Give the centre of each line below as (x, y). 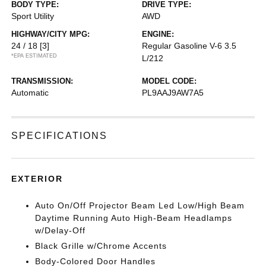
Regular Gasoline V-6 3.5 (189, 46)
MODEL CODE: (169, 81)
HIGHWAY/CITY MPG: (51, 34)
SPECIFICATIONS (60, 136)
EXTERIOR (37, 179)
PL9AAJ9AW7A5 (173, 93)
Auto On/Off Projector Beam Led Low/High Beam (140, 205)
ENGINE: (158, 34)
